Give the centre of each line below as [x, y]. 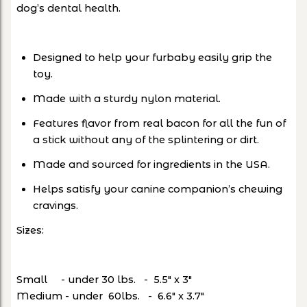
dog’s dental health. [69, 9]
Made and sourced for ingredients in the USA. [151, 165]
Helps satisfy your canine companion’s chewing [158, 189]
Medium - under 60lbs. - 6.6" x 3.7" [110, 296]
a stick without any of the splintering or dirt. [146, 140]
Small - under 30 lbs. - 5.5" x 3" [104, 280]
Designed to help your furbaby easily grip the [152, 58]
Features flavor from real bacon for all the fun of [159, 124]
